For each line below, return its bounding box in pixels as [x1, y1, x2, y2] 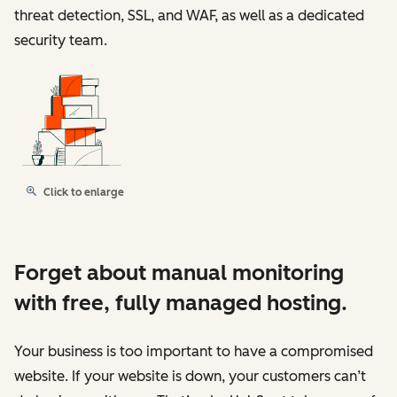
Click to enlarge [43, 186, 124, 199]
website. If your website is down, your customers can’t [14, 368, 366, 385]
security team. [14, 32, 107, 50]
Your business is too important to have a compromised [14, 343, 373, 361]
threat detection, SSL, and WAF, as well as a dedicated [14, 7, 364, 25]
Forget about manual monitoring [14, 260, 344, 286]
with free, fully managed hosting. [14, 290, 347, 316]
